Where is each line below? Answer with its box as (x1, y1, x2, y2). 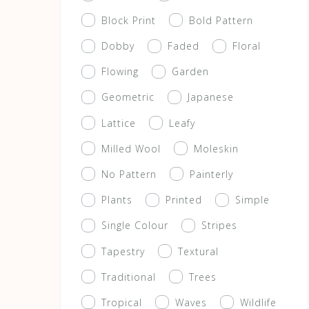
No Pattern (101, 167, 157, 181)
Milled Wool (101, 141, 161, 155)
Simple (235, 193, 270, 207)
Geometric (101, 90, 154, 104)
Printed (166, 193, 202, 207)
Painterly (190, 167, 233, 181)
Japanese (188, 90, 234, 104)
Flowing (101, 65, 139, 79)
